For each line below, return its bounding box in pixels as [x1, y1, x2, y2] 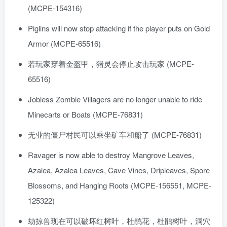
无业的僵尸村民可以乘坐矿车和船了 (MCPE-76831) [28, 129, 202, 140]
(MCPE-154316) [28, 3, 82, 14]
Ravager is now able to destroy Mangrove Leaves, [28, 149, 194, 161]
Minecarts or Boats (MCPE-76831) [28, 109, 143, 120]
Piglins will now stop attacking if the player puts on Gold [28, 23, 210, 34]
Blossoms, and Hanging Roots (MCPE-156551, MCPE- [28, 180, 211, 191]
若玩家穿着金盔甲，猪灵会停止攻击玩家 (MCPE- [28, 58, 194, 69]
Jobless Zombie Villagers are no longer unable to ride [28, 94, 202, 105]
